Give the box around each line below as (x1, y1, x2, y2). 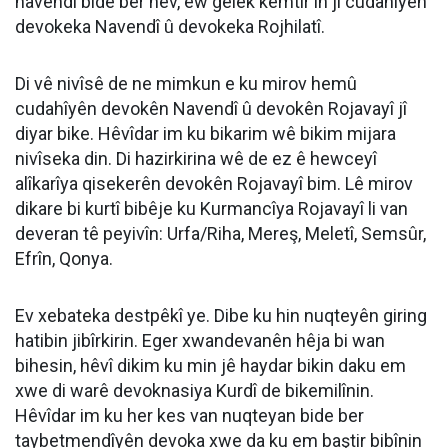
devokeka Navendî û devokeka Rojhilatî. (15, 16, 325, 38)
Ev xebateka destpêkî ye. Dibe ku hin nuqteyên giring (15, 305, 427, 327)
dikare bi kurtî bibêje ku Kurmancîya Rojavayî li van (15, 198, 408, 220)
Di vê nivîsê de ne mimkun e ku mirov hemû (15, 73, 357, 95)
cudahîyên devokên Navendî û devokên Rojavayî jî (15, 98, 407, 120)
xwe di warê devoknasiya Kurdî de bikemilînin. (15, 380, 374, 402)
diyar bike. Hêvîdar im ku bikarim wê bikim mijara (15, 123, 396, 145)
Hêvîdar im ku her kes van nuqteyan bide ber (15, 405, 364, 427)
